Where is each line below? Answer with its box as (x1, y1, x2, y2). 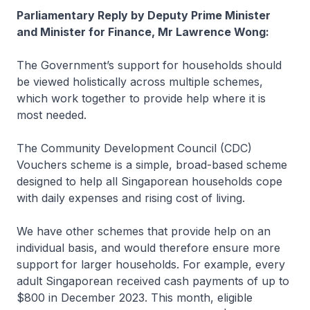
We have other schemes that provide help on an (17, 224, 271, 238)
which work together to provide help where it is (17, 91, 266, 105)
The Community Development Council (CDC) (17, 141, 252, 155)
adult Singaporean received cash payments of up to (17, 274, 289, 288)
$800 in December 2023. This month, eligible (17, 291, 253, 304)
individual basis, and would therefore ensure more (17, 241, 280, 255)
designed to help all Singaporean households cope (17, 174, 282, 188)
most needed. (17, 108, 86, 122)
